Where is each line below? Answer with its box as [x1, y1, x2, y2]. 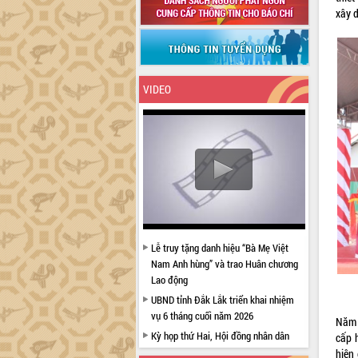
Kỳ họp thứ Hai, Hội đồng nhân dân [150, 328, 289, 343]
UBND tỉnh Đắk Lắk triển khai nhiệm [150, 292, 294, 307]
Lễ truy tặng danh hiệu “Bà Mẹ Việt [150, 241, 288, 255]
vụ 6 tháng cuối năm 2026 [150, 308, 253, 323]
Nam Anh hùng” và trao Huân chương [150, 257, 298, 271]
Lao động [150, 272, 188, 287]
